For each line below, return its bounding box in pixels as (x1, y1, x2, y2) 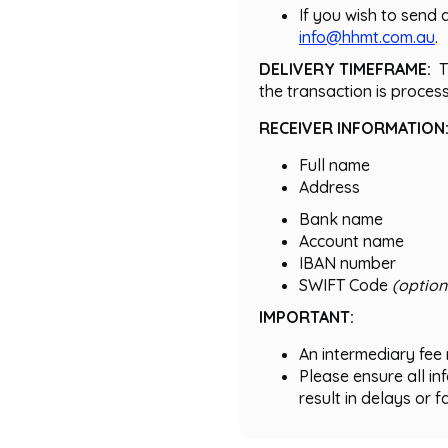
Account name (299, 231, 404, 251)
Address (299, 177, 364, 197)
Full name (299, 155, 370, 175)
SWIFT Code (299, 275, 392, 295)
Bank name (299, 209, 383, 229)
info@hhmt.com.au (299, 27, 435, 47)
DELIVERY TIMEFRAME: (259, 59, 439, 79)
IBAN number (299, 253, 400, 273)
